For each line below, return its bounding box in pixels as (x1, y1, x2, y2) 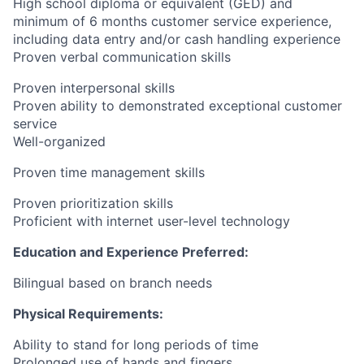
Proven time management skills (13, 164, 205, 180)
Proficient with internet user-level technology (13, 213, 290, 229)
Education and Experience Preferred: (13, 244, 249, 260)
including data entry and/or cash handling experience (13, 31, 340, 47)
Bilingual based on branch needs (13, 275, 212, 291)
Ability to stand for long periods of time (13, 336, 258, 353)
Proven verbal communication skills (13, 49, 231, 65)
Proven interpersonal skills (13, 80, 175, 96)
